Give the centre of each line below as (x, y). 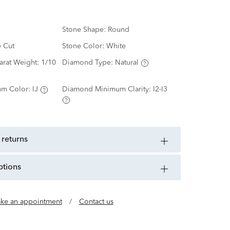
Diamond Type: (88, 63)
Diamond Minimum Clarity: (107, 90)
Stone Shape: (85, 30)
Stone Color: (84, 46)
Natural (127, 63)
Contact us (96, 202)
